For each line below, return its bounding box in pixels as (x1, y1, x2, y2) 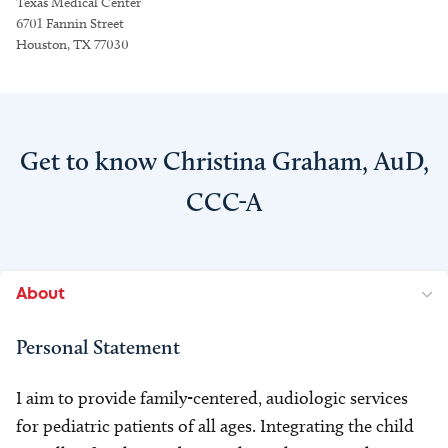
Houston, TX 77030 (16, 36, 129, 53)
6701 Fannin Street (16, 15, 124, 32)
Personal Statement (16, 335, 180, 359)
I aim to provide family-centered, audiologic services (16, 387, 408, 409)
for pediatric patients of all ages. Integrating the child (16, 415, 414, 437)
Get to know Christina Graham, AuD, (19, 145, 429, 177)
